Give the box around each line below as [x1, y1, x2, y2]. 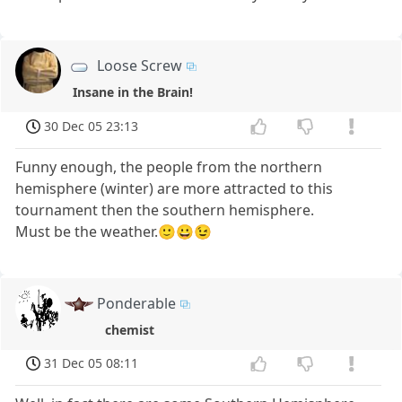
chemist [105, 320, 155, 338]
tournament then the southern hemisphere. [15, 199, 315, 220]
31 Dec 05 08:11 [44, 354, 139, 372]
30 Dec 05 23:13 [44, 117, 139, 135]
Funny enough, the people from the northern [15, 156, 323, 177]
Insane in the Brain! [73, 83, 194, 100]
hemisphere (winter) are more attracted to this [15, 178, 334, 198]
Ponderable [97, 293, 177, 313]
